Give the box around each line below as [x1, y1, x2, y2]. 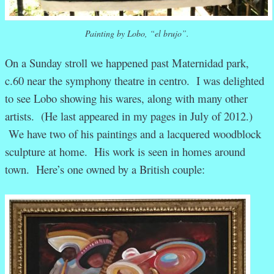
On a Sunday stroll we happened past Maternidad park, [5, 54, 249, 70]
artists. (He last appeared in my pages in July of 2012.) [5, 108, 253, 124]
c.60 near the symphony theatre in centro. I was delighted [5, 72, 264, 88]
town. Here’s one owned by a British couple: [5, 161, 205, 177]
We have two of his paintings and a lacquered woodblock [5, 125, 261, 141]
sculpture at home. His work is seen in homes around [5, 143, 245, 159]
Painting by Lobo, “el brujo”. [85, 27, 189, 39]
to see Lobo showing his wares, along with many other [5, 90, 248, 106]
